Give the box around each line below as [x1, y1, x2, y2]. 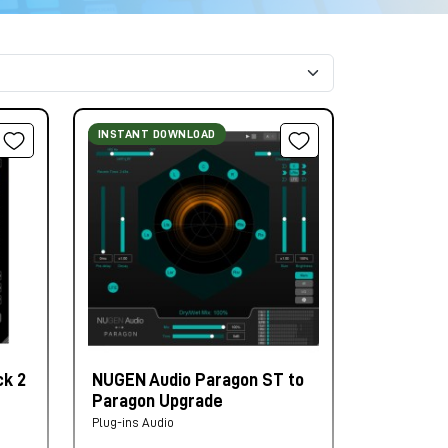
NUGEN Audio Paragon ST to [91, 370, 304, 389]
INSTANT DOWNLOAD [97, 128, 216, 140]
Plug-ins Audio [91, 415, 174, 429]
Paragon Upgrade [91, 391, 223, 410]
